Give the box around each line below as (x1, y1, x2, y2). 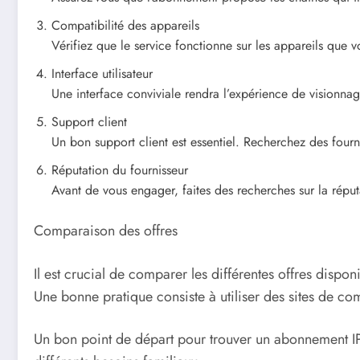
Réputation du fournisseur (51, 161, 188, 179)
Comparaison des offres (34, 220, 178, 241)
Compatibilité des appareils (51, 16, 199, 35)
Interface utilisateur (51, 64, 153, 83)
